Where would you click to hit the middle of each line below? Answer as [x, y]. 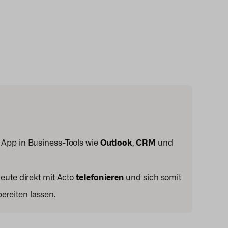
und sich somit [153, 177]
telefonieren [100, 177]
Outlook [116, 142]
